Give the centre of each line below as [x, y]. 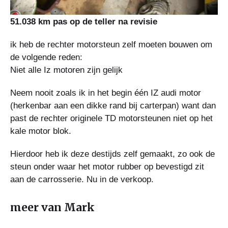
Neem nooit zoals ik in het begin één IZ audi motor [106, 93]
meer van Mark [52, 208]
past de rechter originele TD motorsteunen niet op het [111, 119]
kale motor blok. [41, 131]
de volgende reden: [46, 58]
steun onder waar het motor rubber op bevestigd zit [107, 167]
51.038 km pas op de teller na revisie [84, 22]
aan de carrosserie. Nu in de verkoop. [82, 180]
